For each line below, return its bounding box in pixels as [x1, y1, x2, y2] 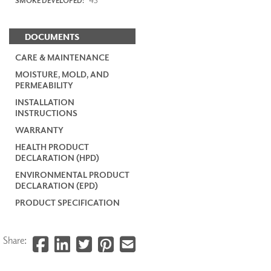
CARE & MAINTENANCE [15, 51, 109, 62]
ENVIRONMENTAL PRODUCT [15, 169, 129, 180]
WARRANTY [15, 124, 64, 135]
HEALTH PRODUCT [15, 141, 89, 152]
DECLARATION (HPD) [15, 152, 99, 163]
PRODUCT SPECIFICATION [15, 197, 120, 207]
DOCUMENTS [25, 31, 79, 42]
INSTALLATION [15, 96, 74, 107]
